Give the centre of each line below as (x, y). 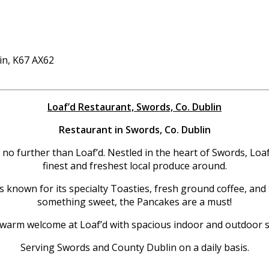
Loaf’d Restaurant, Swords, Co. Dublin (134, 107)
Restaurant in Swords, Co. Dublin (134, 129)
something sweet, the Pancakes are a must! (134, 201)
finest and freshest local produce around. (134, 165)
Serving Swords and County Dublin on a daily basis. (134, 247)
